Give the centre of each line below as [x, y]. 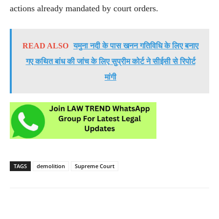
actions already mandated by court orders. [84, 8]
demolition [51, 166]
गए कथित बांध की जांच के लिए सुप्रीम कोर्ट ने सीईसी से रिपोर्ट [110, 61]
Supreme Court [95, 166]
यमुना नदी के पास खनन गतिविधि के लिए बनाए [136, 45]
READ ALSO [45, 45]
